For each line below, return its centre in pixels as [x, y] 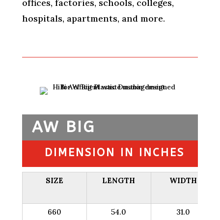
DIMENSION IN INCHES [115, 153]
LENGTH [119, 181]
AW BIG [63, 127]
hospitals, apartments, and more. [93, 19]
